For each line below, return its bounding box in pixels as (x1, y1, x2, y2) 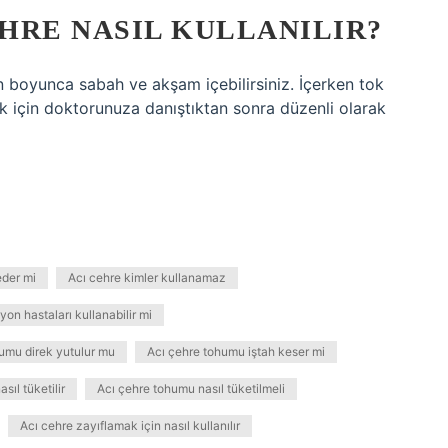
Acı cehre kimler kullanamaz (68, 270, 226, 285)
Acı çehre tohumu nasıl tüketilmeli (97, 381, 285, 396)
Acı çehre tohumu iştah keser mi (147, 344, 325, 359)
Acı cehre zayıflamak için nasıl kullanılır (20, 418, 240, 433)
